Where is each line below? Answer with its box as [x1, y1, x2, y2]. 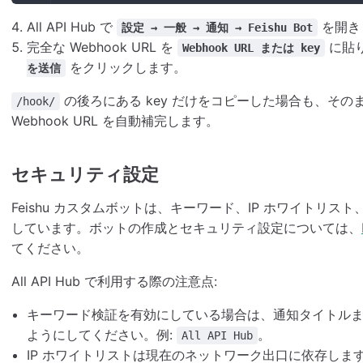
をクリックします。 [66, 59, 187, 76]
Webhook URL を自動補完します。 [11, 113, 219, 130]
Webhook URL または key [182, 41, 321, 55]
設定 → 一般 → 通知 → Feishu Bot [122, 21, 314, 35]
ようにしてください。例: [27, 327, 177, 344]
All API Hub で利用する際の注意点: [11, 273, 217, 290]
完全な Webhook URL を [27, 39, 178, 56]
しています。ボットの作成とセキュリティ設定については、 [11, 220, 361, 237]
